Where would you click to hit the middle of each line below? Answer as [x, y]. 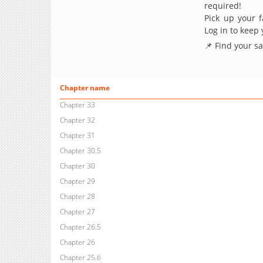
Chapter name [85, 88]
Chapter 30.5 [80, 151]
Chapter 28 [77, 197]
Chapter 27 [77, 212]
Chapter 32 [77, 120]
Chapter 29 [77, 181]
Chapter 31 [77, 136]
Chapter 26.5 [80, 227]
